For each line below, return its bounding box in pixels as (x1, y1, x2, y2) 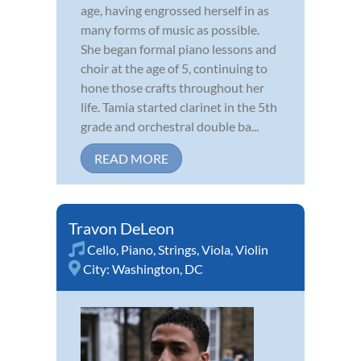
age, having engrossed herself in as (81, 2, 269, 19)
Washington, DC (112, 261, 203, 277)
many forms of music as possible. (81, 22, 259, 38)
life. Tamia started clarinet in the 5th (81, 99, 277, 115)
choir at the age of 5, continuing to (81, 60, 268, 77)
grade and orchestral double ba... (81, 118, 259, 135)
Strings (158, 242, 197, 258)
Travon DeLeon (68, 218, 174, 239)
